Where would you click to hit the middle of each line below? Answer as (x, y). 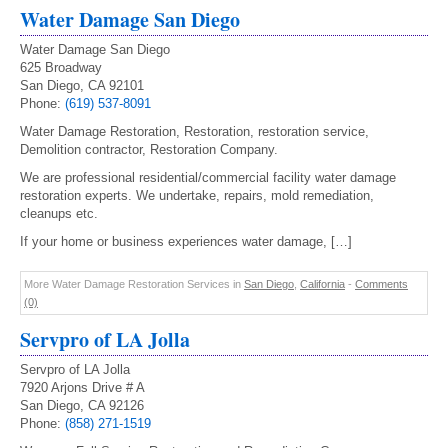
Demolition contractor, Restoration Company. (149, 149)
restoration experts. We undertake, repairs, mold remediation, (197, 195)
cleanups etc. (59, 213)
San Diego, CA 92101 (82, 85)
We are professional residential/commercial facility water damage (208, 177)
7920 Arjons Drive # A (82, 387)
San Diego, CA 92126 (82, 405)
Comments (381, 284)
